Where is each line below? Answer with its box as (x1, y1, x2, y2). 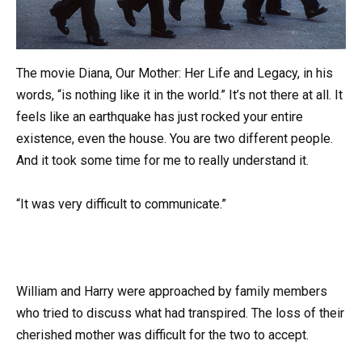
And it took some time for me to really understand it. (16, 152, 309, 168)
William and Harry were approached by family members (16, 284, 327, 300)
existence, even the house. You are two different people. (16, 130, 333, 146)
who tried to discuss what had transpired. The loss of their (16, 305, 344, 322)
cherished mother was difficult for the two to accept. (16, 327, 309, 343)
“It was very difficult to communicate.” (16, 196, 226, 212)
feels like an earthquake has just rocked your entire (16, 108, 303, 124)
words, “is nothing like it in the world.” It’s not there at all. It (16, 86, 343, 103)
